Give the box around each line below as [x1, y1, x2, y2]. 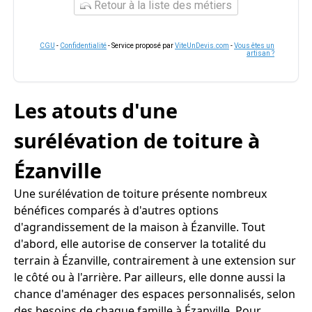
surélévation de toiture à [14, 127, 260, 154]
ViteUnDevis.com [175, 42, 229, 49]
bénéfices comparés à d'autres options [14, 203, 219, 218]
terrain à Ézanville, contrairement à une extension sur [14, 253, 296, 268]
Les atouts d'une [14, 97, 178, 124]
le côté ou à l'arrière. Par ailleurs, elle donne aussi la [14, 270, 286, 285]
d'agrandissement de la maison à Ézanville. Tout [14, 219, 265, 235]
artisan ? [247, 49, 274, 57]
